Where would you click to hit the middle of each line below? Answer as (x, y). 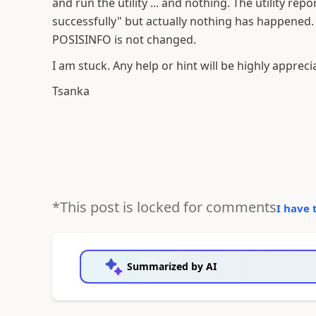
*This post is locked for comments (164, 207)
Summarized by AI (171, 266)
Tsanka (71, 91)
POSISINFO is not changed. (124, 39)
